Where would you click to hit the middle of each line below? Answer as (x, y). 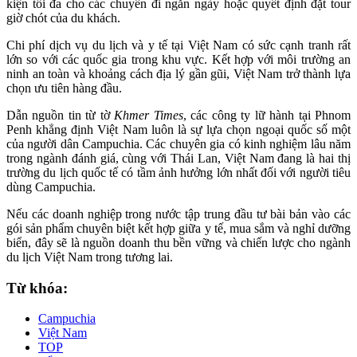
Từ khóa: (37, 288)
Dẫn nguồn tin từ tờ (61, 115)
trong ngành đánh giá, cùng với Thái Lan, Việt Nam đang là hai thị (178, 158)
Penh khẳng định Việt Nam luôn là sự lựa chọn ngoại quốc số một (178, 129)
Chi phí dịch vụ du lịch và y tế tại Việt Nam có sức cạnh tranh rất (178, 45)
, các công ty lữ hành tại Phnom (267, 115)
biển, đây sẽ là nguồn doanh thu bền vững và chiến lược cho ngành (178, 243)
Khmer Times (149, 115)
